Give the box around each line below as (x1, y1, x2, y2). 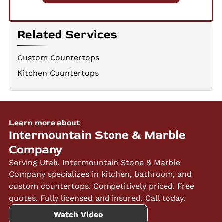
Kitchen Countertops (17, 68, 99, 78)
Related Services (17, 27, 118, 42)
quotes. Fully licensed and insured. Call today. (8, 193, 185, 203)
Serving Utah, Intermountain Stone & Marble (8, 157, 180, 167)
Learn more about (8, 117, 80, 128)
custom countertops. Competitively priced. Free (8, 181, 194, 191)
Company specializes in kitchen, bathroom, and (8, 169, 192, 179)
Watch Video (53, 209, 103, 219)
